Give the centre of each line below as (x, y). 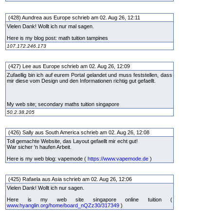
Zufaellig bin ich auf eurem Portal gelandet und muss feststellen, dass (90, 75)
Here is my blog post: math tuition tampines (57, 38)
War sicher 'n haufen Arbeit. (39, 147)
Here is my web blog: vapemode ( (47, 158)
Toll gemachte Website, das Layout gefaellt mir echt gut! (72, 141)
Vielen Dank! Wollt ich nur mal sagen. (50, 26)
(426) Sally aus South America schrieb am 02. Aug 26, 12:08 (79, 132)
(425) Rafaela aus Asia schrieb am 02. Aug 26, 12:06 (70, 179)
